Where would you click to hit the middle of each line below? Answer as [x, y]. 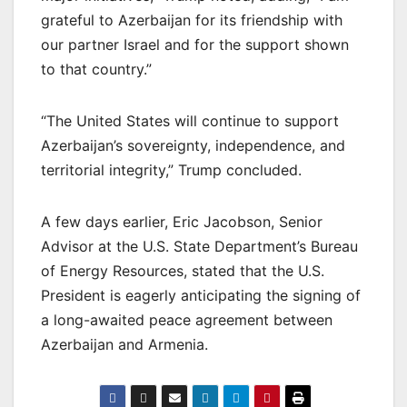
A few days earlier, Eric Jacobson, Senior [182, 221]
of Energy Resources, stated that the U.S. [183, 270]
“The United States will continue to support [190, 120]
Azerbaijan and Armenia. [127, 344]
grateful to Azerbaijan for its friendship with [192, 20]
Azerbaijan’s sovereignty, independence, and [193, 145]
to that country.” [99, 69]
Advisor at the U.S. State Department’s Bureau [199, 246]
